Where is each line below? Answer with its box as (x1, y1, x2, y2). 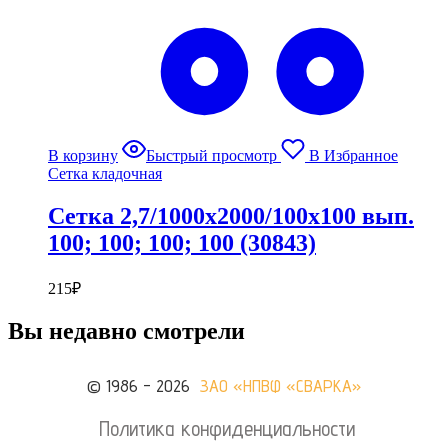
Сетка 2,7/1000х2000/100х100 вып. (48, 202, 414, 229)
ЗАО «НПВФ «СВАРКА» (200, 375, 361, 397)
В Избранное (309, 146, 398, 164)
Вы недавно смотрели (8, 318, 245, 345)
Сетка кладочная (48, 164, 162, 182)
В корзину (48, 146, 118, 164)
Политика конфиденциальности (98, 416, 355, 442)
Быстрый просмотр (146, 146, 277, 164)
